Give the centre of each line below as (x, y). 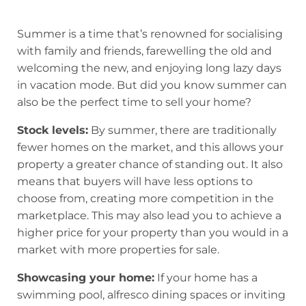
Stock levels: (53, 130)
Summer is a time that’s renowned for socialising (150, 33)
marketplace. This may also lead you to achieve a (149, 215)
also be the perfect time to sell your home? (134, 102)
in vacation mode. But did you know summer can (152, 85)
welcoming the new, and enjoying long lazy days (149, 68)
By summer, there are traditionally (182, 130)
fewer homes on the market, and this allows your (150, 147)
